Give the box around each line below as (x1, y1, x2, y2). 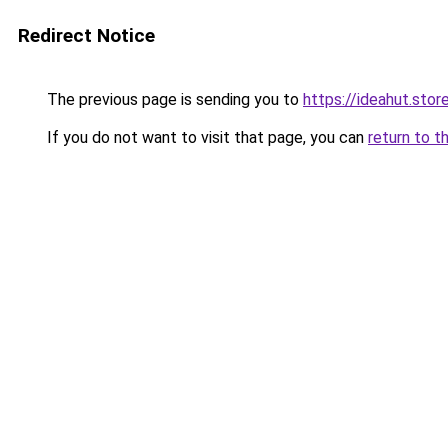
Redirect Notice (18, 24, 155, 47)
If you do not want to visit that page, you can (43, 128, 368, 147)
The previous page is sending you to (43, 90, 303, 109)
